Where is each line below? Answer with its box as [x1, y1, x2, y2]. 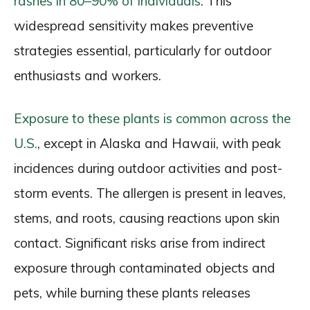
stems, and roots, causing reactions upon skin [14, 210, 280, 226]
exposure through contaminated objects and [14, 259, 275, 276]
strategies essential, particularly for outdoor [14, 42, 271, 59]
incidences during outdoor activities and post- [14, 160, 282, 176]
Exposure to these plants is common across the [14, 110, 291, 127]
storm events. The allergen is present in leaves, [14, 185, 286, 201]
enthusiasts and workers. [14, 67, 161, 84]
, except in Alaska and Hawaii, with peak [37, 135, 281, 152]
